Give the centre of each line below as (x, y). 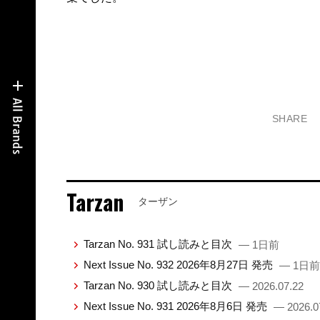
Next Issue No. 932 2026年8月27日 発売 (179, 264)
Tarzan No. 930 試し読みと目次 (159, 285)
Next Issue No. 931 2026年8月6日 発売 (176, 306)
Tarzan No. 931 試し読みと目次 (159, 244)
